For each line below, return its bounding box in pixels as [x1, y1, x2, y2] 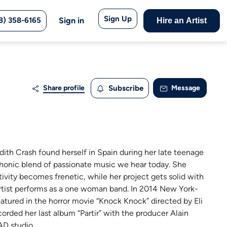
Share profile [43, 84, 85, 92]
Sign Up [104, 14, 132, 23]
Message [171, 84, 200, 92]
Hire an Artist [157, 16, 207, 25]
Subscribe [108, 84, 143, 93]
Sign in [59, 16, 84, 25]
